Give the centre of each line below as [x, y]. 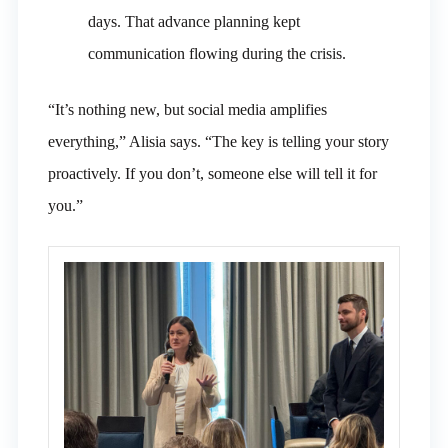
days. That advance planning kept [193, 22]
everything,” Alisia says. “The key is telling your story [218, 142]
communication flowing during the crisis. [216, 54]
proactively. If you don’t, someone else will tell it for [212, 174]
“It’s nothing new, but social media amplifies [187, 110]
